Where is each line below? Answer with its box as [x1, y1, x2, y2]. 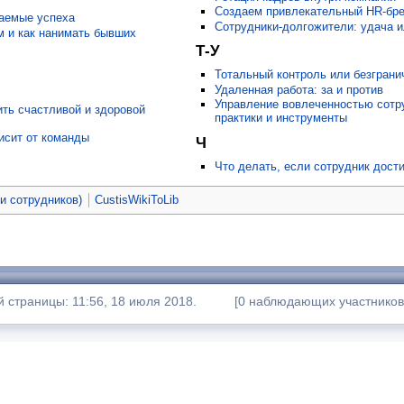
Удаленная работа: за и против [214, 82, 383, 96]
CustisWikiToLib [95, 192, 179, 207]
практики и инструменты [214, 111, 347, 125]
